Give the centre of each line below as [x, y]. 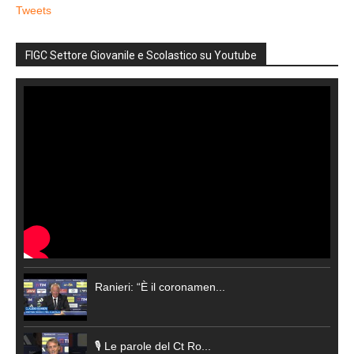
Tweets [34, 10]
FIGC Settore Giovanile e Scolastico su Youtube [141, 55]
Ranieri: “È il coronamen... [160, 287]
